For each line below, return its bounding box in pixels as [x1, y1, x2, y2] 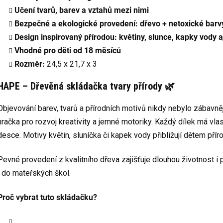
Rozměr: [14, 59, 45, 69]
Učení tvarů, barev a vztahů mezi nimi [14, 5, 149, 15]
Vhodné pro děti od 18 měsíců [14, 45, 121, 55]
